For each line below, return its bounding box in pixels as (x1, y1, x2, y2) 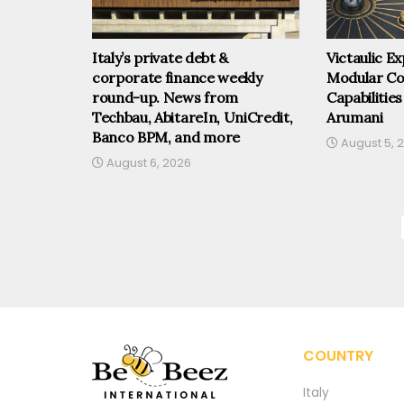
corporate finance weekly (92, 69, 262, 87)
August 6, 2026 (104, 154, 191, 172)
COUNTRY (303, 344, 373, 366)
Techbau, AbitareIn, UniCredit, (92, 108, 293, 127)
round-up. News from (92, 88, 238, 107)
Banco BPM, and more (92, 128, 240, 147)
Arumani (326, 108, 383, 127)
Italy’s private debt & (92, 49, 228, 68)
